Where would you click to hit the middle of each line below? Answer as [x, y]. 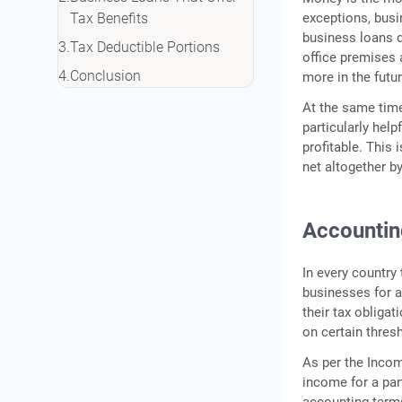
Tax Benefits [109, 19]
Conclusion [105, 76]
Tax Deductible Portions [145, 48]
